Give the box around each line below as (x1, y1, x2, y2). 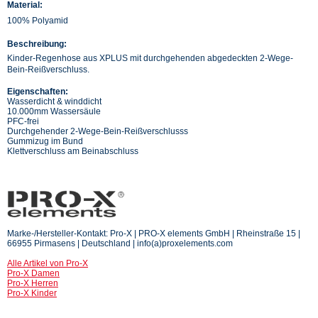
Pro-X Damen (7, 268, 60, 278)
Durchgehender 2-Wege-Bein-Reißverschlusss (7, 126, 188, 136)
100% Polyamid (7, 15, 68, 26)
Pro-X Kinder (7, 287, 57, 298)
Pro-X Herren (7, 278, 58, 288)
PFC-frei (7, 116, 39, 126)
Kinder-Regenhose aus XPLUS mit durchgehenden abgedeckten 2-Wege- (7, 53, 293, 63)
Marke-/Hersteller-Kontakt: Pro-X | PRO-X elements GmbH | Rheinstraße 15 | (7, 228, 300, 238)
